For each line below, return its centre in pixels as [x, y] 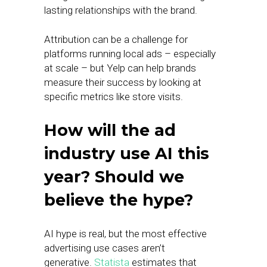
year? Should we [114, 177]
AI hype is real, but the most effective [125, 234]
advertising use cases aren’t [105, 248]
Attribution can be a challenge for [116, 39]
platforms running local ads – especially [130, 54]
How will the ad [110, 130]
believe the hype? [119, 200]
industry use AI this [127, 153]
